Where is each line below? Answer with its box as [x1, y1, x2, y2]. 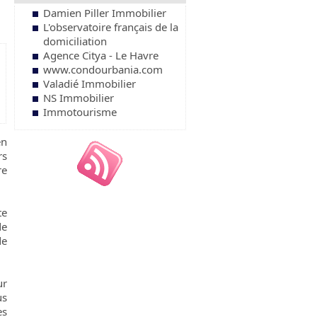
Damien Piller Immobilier [42, 6, 166, 20]
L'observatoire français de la [42, 20, 178, 34]
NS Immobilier [42, 91, 114, 105]
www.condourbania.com [42, 62, 163, 76]
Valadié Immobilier [42, 76, 136, 91]
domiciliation [42, 34, 107, 48]
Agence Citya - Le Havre [42, 48, 158, 62]
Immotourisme [42, 105, 117, 119]
